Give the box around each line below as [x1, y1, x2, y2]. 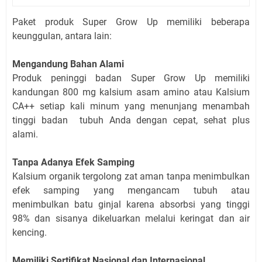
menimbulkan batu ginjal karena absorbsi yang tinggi [12, 198, 250, 210]
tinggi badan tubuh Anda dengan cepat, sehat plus [12, 114, 250, 126]
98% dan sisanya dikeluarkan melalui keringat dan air [12, 212, 250, 224]
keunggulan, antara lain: [12, 30, 112, 42]
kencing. [12, 226, 47, 238]
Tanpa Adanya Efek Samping [12, 156, 135, 168]
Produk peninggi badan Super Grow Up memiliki [12, 72, 250, 84]
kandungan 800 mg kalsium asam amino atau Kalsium [12, 86, 250, 98]
